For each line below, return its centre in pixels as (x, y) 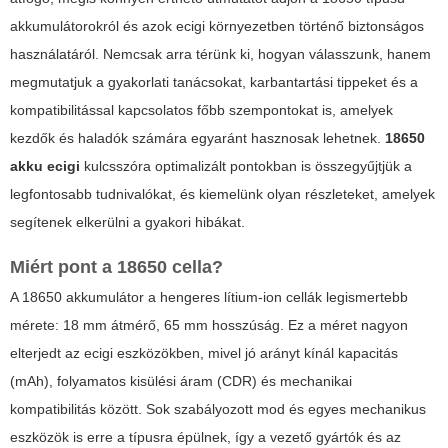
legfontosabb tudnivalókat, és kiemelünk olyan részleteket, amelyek (222, 194)
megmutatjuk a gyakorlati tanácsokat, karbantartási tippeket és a (214, 82)
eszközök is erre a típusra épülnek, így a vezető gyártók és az (205, 437)
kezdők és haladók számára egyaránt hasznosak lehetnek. (197, 138)
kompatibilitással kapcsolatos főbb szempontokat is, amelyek (201, 110)
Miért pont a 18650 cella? (116, 267)
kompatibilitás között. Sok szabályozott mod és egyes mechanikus (218, 409)
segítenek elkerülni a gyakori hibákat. (127, 222)
